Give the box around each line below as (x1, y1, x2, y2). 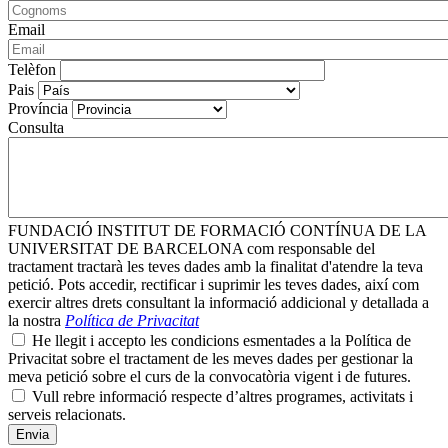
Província (8, 99, 68, 117)
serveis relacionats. (8, 405, 126, 423)
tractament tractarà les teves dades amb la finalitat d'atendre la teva (8, 257, 423, 275)
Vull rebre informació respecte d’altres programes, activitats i (32, 387, 413, 405)
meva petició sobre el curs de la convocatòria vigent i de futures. (8, 367, 411, 385)
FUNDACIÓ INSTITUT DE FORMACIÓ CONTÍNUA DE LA (8, 221, 426, 239)
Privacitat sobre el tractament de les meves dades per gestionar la (8, 349, 413, 367)
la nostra (8, 311, 65, 329)
